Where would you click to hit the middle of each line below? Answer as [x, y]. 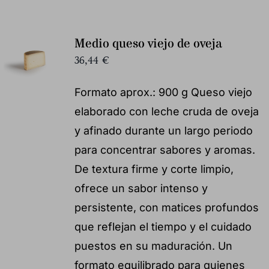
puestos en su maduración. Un [153, 246]
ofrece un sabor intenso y [141, 188]
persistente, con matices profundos [166, 207]
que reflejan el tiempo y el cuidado [163, 226]
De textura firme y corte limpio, [154, 169]
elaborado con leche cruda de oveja [166, 111]
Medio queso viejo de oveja [148, 44]
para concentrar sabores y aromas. [165, 150]
